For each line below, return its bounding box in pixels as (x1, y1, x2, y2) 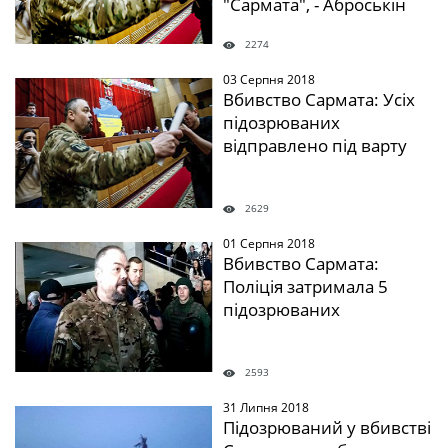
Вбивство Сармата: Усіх (222, 88, 415, 111)
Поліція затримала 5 (222, 275, 388, 298)
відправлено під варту (222, 134, 407, 157)
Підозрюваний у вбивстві (222, 416, 431, 439)
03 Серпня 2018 (222, 71, 315, 88)
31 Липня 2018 (222, 399, 309, 416)
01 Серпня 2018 (222, 235, 315, 252)
